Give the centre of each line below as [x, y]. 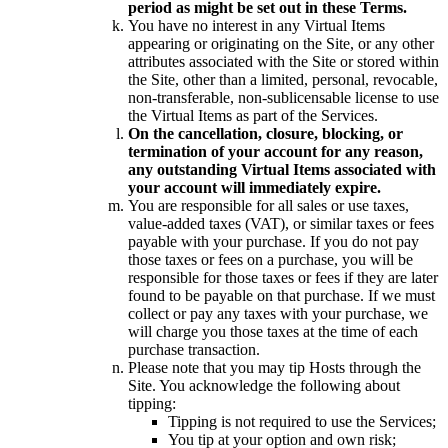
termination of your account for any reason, [275, 151]
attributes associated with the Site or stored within [283, 61]
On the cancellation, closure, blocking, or [265, 133]
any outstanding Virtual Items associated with [282, 169]
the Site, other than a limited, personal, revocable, [283, 79]
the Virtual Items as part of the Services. [253, 115]
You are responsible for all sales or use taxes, [268, 205]
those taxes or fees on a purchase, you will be [270, 259]
